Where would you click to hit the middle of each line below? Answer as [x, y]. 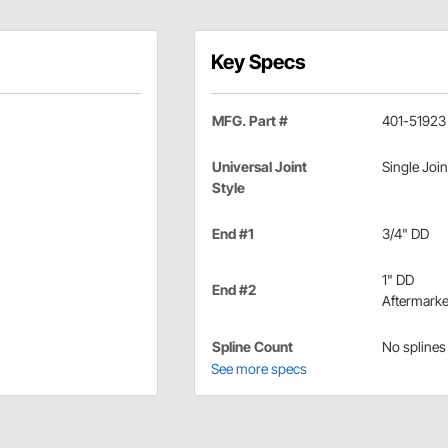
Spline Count [252, 347]
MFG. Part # [249, 121]
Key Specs [258, 62]
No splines [413, 347]
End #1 [232, 234]
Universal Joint [259, 167]
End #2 [233, 290]
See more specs [258, 369]
